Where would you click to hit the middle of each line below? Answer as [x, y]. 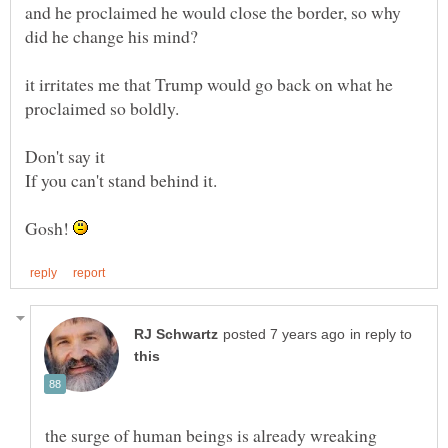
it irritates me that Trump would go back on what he [209, 84]
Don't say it [65, 156]
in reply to [381, 334]
